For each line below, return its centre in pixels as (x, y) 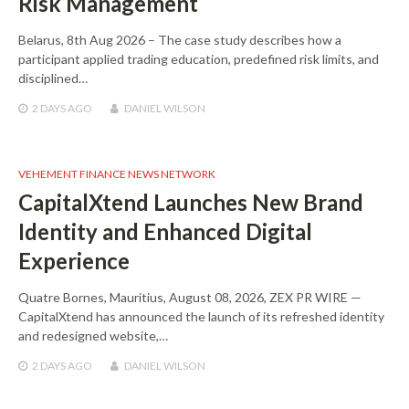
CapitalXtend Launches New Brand (191, 202)
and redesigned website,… (93, 335)
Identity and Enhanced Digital (165, 231)
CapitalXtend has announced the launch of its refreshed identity (201, 316)
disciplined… (53, 78)
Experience (74, 260)
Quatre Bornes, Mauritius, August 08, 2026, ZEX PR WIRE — (190, 297)
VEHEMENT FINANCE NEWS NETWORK (117, 173)
